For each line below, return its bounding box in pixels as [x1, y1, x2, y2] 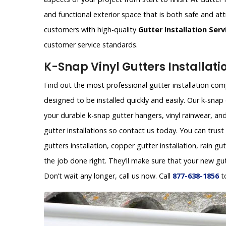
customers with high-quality [44, 25, 138, 35]
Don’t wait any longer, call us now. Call [44, 171, 173, 181]
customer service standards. [44, 40, 138, 50]
